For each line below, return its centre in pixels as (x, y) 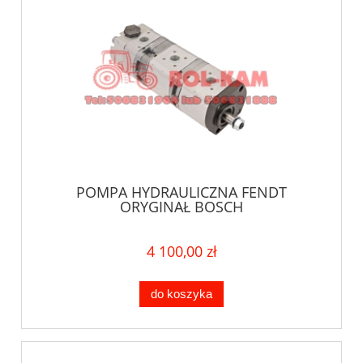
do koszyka (181, 294)
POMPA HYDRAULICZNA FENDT (181, 192)
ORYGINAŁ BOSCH (181, 206)
